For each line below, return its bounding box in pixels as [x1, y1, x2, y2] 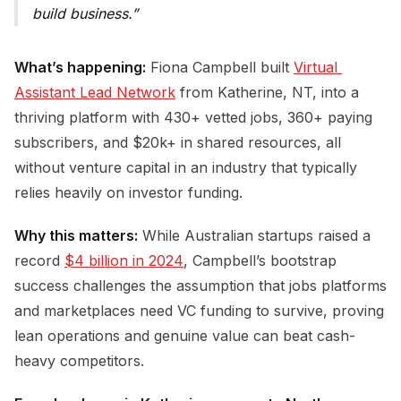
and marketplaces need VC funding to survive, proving [14, 302, 384, 320]
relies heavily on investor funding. [14, 183, 243, 202]
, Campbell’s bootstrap [183, 252, 337, 270]
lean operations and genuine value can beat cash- [14, 327, 355, 346]
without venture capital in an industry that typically [14, 158, 357, 177]
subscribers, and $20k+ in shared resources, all [14, 133, 341, 152]
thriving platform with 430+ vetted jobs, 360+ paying [14, 108, 372, 127]
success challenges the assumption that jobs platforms [14, 277, 387, 295]
